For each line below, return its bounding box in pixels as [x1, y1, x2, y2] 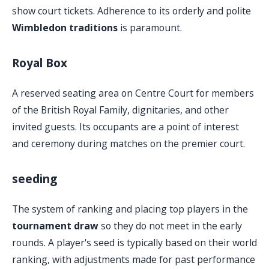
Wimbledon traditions [12, 21, 118, 35]
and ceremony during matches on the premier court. [12, 137, 245, 151]
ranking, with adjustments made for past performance [12, 253, 255, 267]
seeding [12, 171, 57, 187]
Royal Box [12, 55, 67, 71]
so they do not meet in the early [98, 219, 242, 233]
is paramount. [118, 21, 182, 35]
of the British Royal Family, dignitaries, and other [12, 103, 229, 117]
